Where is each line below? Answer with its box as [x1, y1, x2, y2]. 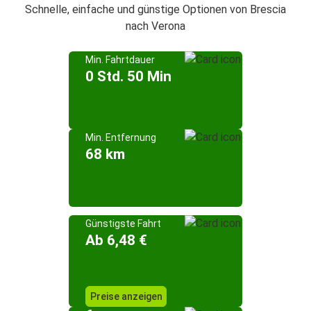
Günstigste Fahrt [85, 218, 161, 229]
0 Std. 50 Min [85, 68, 171, 85]
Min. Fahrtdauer [85, 54, 155, 65]
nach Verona [126, 19, 185, 33]
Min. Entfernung [85, 132, 156, 143]
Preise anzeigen [90, 291, 162, 302]
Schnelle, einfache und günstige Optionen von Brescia [25, 3, 286, 16]
